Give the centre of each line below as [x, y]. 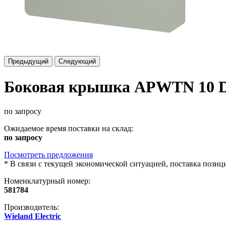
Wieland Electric [33, 216]
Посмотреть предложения [48, 155]
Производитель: [32, 207]
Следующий [77, 62]
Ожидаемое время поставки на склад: [69, 129]
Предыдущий [28, 62]
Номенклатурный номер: [47, 181]
